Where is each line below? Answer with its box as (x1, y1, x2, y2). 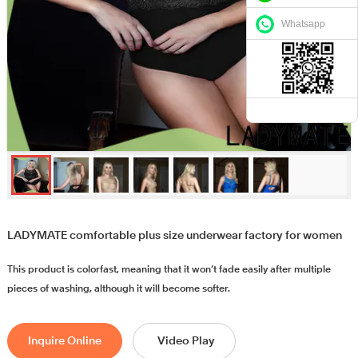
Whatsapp (281, 18, 325, 30)
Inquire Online (27, 336, 101, 348)
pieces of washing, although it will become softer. (6, 284, 230, 295)
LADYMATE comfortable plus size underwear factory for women (6, 230, 342, 242)
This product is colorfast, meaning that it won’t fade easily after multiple (6, 265, 331, 276)
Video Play (157, 336, 215, 348)
